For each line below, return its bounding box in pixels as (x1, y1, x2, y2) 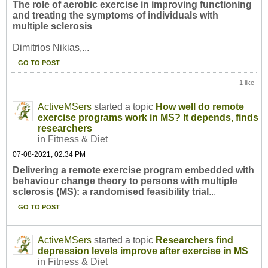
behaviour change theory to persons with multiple (13, 176, 237, 187)
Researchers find (156, 235, 233, 246)
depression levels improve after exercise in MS (38, 246, 248, 257)
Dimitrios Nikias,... (13, 42, 89, 53)
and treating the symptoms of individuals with (13, 10, 218, 21)
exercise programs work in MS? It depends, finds (38, 112, 258, 123)
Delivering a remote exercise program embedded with (13, 165, 254, 176)
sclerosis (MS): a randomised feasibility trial (13, 187, 209, 197)
